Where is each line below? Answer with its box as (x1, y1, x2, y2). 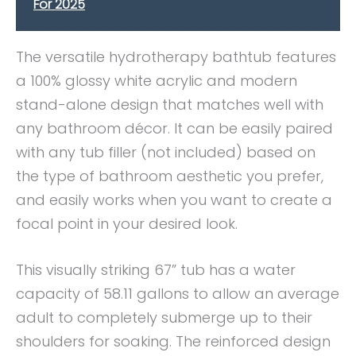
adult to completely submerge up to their (16, 308, 312, 328)
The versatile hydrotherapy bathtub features (16, 46, 336, 67)
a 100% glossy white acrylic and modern (16, 70, 297, 91)
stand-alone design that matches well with (16, 94, 323, 114)
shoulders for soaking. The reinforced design (16, 331, 331, 352)
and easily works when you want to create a (16, 189, 332, 210)
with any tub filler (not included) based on (16, 141, 315, 162)
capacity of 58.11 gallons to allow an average (16, 284, 339, 304)
